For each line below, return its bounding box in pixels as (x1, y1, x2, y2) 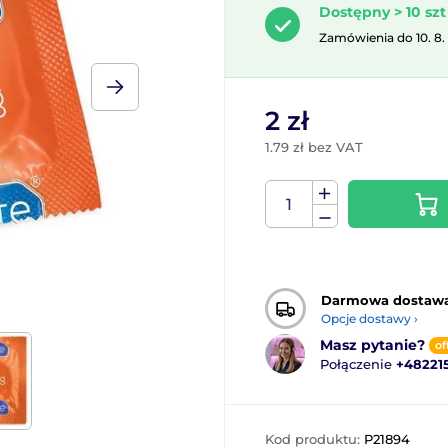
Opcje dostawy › (321, 310, 418, 326)
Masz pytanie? (320, 335, 425, 354)
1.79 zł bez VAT (265, 139, 363, 156)
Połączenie (320, 355, 396, 372)
